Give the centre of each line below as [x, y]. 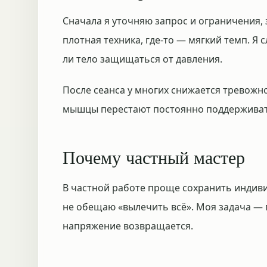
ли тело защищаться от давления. [142, 59]
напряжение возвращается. [128, 226]
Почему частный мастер [154, 157]
